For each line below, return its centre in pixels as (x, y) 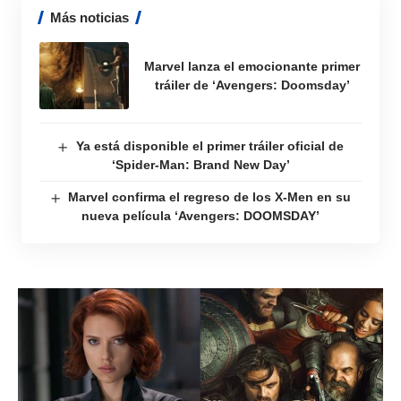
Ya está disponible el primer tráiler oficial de (209, 146)
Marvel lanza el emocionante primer (252, 66)
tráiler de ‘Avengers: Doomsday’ (252, 85)
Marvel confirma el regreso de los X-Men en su (210, 197)
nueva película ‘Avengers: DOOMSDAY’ (200, 216)
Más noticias (90, 17)
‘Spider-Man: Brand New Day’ (200, 165)
